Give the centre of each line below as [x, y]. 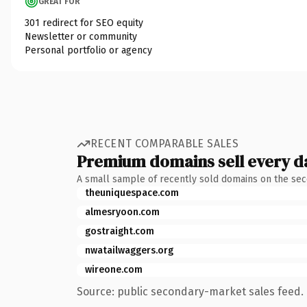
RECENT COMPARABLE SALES [165, 144]
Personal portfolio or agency [88, 50]
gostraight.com [120, 231]
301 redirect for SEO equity [84, 23]
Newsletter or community [81, 36]
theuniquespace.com [132, 193]
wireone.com [114, 269]
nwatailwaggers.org [129, 250]
